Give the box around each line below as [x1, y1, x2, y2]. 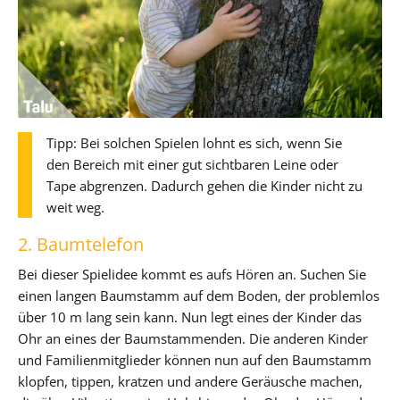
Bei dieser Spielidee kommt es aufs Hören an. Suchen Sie [18, 264, 366, 283]
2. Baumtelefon [18, 231, 144, 256]
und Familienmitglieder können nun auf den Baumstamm [18, 350, 371, 369]
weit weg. [46, 197, 104, 216]
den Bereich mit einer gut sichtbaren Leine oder [46, 154, 338, 173]
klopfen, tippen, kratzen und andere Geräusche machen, [18, 371, 362, 390]
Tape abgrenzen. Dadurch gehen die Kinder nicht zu [46, 176, 362, 195]
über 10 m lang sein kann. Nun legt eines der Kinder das [18, 307, 362, 326]
